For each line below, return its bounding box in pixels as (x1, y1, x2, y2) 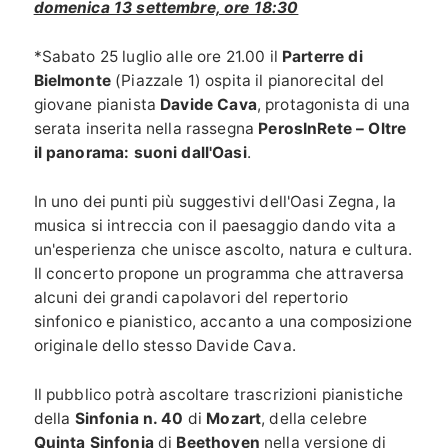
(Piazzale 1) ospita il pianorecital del (110, 71, 384, 91)
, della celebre (261, 409, 368, 429)
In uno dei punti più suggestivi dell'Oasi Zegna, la (33, 192, 397, 212)
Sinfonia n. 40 (74, 409, 188, 429)
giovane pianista (33, 95, 161, 115)
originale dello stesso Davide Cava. (33, 336, 305, 356)
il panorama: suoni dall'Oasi (33, 143, 247, 163)
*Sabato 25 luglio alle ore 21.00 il (33, 47, 282, 67)
